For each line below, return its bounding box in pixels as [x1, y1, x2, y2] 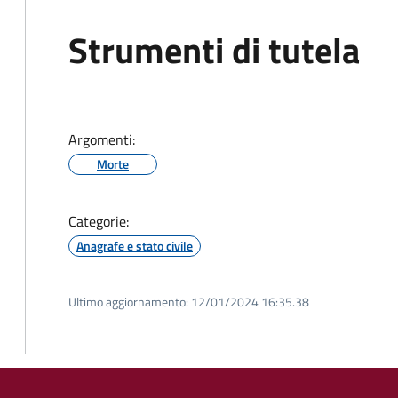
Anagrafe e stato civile [76, 236, 193, 255]
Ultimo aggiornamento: [68, 292, 188, 311]
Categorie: [68, 211, 129, 232]
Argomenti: [68, 129, 135, 150]
